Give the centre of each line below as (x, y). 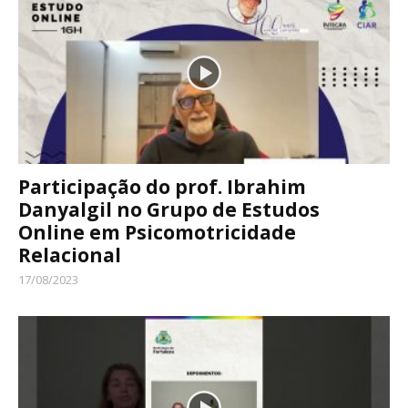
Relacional (70, 255)
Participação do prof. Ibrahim (162, 187)
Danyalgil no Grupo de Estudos (169, 210)
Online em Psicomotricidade (157, 233)
